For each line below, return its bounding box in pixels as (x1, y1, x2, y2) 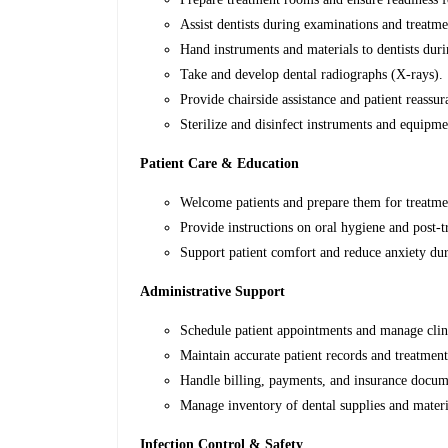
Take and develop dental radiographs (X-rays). (180, 67, 444, 83)
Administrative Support (140, 284, 286, 300)
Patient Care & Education (140, 156, 300, 172)
